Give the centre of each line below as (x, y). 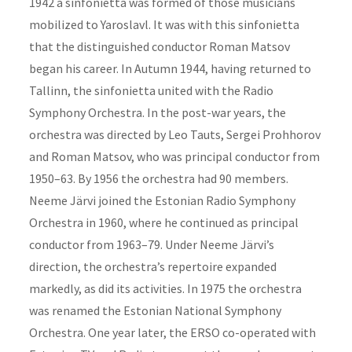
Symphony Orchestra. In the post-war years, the (157, 112)
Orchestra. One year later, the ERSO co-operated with (172, 332)
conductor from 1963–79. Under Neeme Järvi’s (151, 244)
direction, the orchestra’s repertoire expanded (152, 266)
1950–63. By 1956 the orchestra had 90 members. (158, 178)
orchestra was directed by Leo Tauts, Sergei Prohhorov (174, 134)
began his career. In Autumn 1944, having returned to (170, 68)
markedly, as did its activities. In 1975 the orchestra (165, 288)
